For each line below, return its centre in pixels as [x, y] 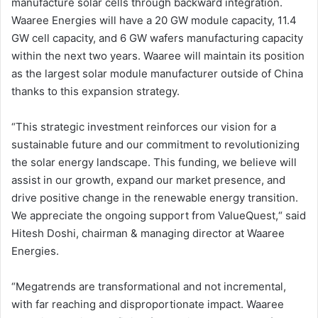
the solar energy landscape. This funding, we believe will [154, 162]
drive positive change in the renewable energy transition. [155, 197]
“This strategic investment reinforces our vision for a [144, 126]
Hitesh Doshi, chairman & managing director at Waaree [148, 233]
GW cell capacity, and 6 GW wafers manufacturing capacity [157, 38]
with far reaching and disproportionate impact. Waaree [148, 304]
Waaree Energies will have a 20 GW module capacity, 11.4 [154, 20]
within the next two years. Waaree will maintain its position [158, 55]
